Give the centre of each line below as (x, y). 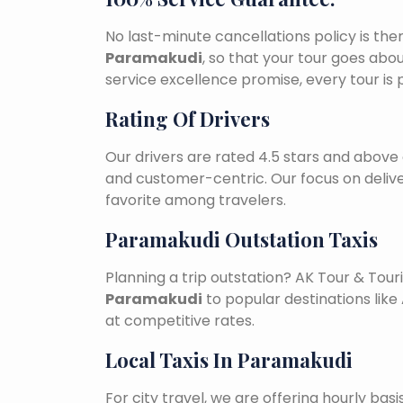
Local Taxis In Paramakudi (229, 360)
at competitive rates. (180, 321)
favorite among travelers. (196, 201)
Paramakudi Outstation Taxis (242, 240)
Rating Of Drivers (188, 119)
